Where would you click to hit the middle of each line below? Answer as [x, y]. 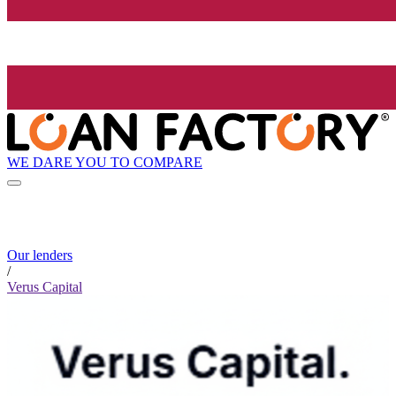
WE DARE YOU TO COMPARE [105, 162]
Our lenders [40, 255]
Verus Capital [45, 287]
